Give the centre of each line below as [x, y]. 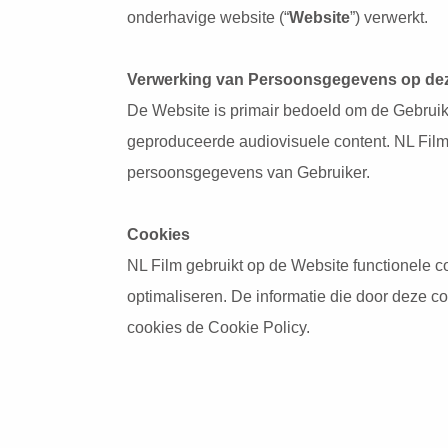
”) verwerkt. [389, 17]
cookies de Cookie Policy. [219, 327]
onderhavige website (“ [208, 17]
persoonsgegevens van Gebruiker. [249, 172]
